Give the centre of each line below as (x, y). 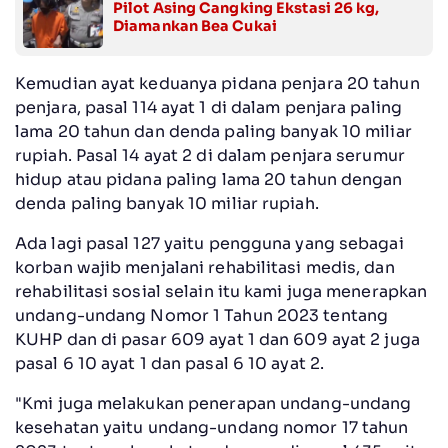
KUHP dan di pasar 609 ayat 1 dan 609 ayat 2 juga (217, 339)
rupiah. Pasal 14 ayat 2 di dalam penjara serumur (210, 155)
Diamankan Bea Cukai (195, 25)
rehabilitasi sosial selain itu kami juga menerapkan (221, 291)
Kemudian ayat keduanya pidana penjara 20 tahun (217, 83)
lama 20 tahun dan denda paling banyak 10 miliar (213, 131)
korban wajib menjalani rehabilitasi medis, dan (205, 267)
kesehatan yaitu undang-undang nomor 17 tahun (212, 427)
